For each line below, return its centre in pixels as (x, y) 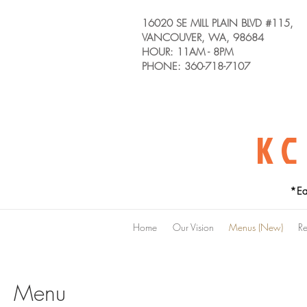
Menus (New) (256, 227)
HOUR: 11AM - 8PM (187, 52)
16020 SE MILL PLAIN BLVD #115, (218, 23)
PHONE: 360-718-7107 (196, 66)
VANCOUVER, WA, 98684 (203, 38)
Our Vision (193, 227)
